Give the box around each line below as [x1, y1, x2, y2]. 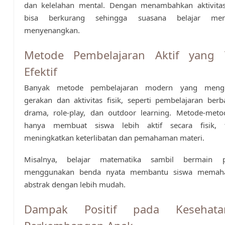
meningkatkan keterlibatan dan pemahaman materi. [24, 133, 204, 143]
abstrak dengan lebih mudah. [24, 179, 126, 190]
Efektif [24, 64, 57, 79]
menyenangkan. [24, 25, 80, 36]
